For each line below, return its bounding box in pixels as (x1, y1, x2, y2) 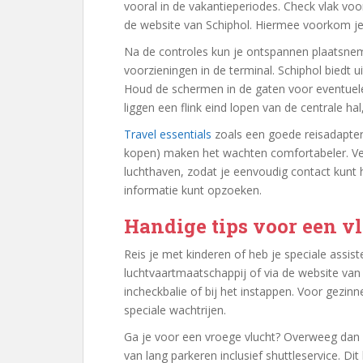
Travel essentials (124, 126, 211, 142)
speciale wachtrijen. (124, 302, 226, 318)
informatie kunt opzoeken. (124, 182, 262, 198)
